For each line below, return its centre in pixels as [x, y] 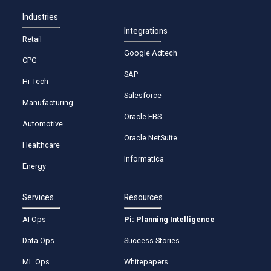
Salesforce [143, 95]
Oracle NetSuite [151, 137]
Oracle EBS [143, 116]
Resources [144, 197]
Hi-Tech [36, 81]
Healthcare [41, 145]
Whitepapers [146, 261]
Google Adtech [151, 53]
